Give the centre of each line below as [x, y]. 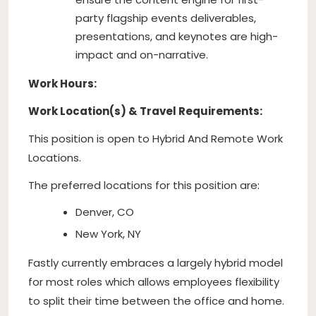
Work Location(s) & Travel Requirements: [145, 111]
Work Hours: [62, 83]
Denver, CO [105, 212]
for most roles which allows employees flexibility [154, 281]
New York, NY [108, 233]
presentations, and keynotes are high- [177, 36]
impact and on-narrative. [142, 54]
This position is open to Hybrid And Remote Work [156, 138]
